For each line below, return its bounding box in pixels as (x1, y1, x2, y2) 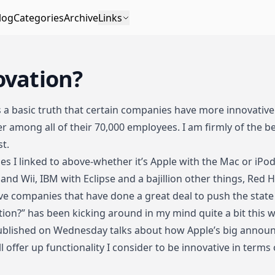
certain (86, 103, 118, 117)
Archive (64, 10, 98, 25)
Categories (14, 10, 64, 25)
